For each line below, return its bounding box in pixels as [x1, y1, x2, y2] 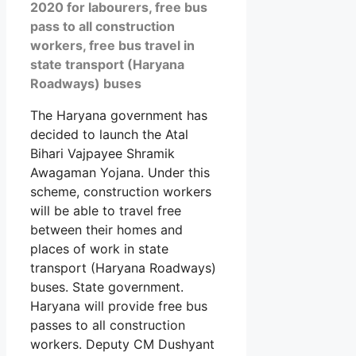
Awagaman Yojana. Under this [30, 164, 210, 181]
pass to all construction [30, 18, 175, 35]
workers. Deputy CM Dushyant [30, 336, 215, 353]
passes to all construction [30, 317, 185, 334]
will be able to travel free [30, 203, 181, 219]
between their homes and [30, 222, 183, 238]
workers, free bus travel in [30, 37, 195, 54]
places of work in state [30, 241, 168, 257]
